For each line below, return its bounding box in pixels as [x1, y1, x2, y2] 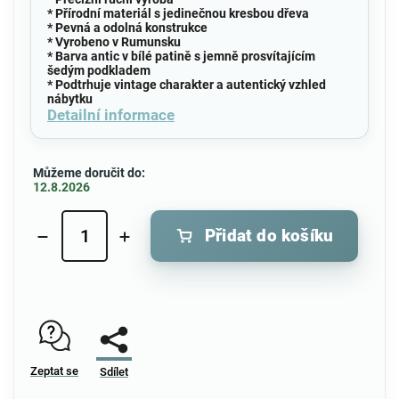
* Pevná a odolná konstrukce [47, 20, 208, 35]
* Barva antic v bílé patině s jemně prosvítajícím [47, 48, 315, 63]
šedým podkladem [47, 62, 151, 77]
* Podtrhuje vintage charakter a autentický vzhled [47, 77, 326, 92]
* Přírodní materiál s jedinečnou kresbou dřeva [47, 5, 309, 20]
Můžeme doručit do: [33, 165, 145, 180]
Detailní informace [47, 105, 175, 124]
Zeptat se [30, 363, 78, 378]
